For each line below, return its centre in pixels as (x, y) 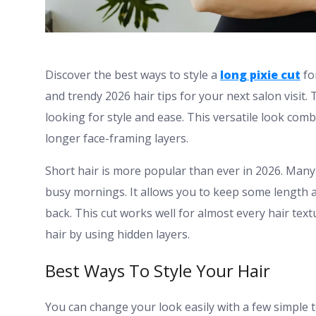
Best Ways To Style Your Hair (158, 270)
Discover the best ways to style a (133, 74)
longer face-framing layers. (117, 138)
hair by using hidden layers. (117, 234)
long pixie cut (260, 74)
